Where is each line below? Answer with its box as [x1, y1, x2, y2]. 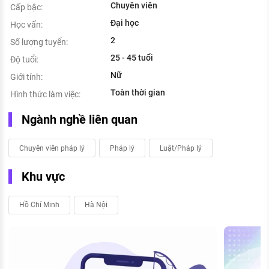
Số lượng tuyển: [10, 37, 68, 47]
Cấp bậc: [10, 2, 43, 13]
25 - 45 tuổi [110, 53, 153, 63]
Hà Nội [85, 201, 107, 210]
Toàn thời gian [110, 88, 165, 98]
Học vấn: [10, 20, 43, 30]
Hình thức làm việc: [10, 89, 80, 100]
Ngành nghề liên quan [22, 112, 138, 127]
